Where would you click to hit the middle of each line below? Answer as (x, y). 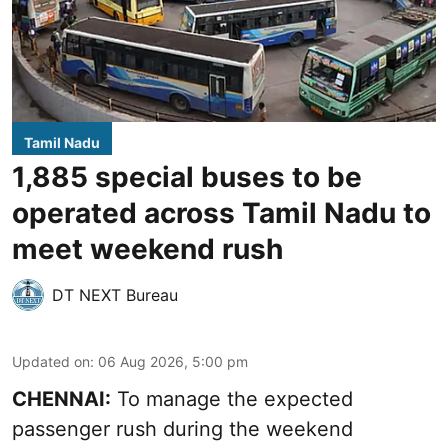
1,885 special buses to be (187, 177)
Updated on (51, 362)
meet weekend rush (147, 249)
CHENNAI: (61, 399)
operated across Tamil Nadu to (221, 213)
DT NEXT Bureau (115, 295)
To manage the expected (232, 399)
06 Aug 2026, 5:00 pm (173, 362)
